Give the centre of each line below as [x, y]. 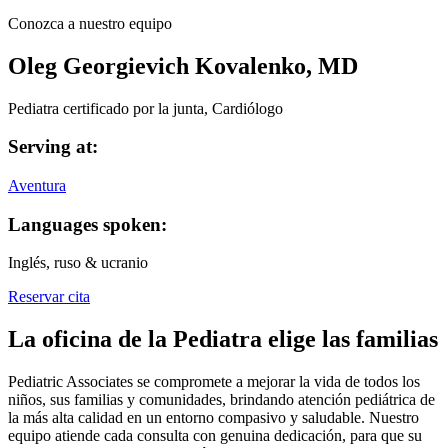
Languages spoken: [87, 224]
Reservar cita [49, 297]
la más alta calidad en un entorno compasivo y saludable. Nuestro [213, 418]
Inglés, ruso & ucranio [78, 263]
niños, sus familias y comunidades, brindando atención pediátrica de [221, 400]
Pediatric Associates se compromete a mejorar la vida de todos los [214, 382]
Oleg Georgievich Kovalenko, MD [183, 65]
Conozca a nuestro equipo [90, 23]
